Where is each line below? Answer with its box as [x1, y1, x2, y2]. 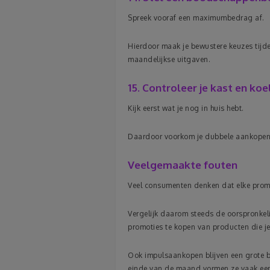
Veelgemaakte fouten [128, 159, 237, 171]
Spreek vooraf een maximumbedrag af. [128, 13, 265, 22]
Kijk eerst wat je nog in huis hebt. [128, 104, 244, 113]
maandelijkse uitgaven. [128, 55, 210, 64]
